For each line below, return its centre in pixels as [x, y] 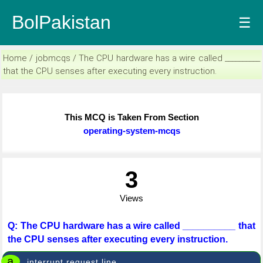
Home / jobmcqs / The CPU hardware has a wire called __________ [131, 58]
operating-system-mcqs [131, 131]
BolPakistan [61, 22]
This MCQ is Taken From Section [131, 117]
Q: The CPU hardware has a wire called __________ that [131, 226]
